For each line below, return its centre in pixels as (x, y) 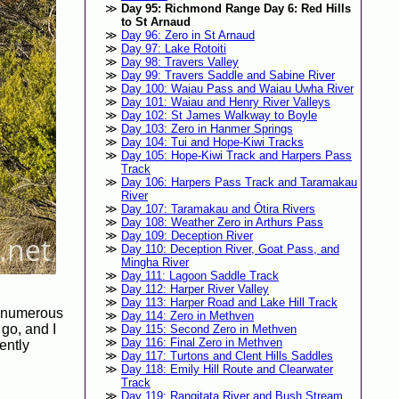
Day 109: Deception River (187, 236)
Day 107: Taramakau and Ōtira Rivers (218, 209)
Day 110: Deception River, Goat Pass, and (230, 249)
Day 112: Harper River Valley (195, 289)
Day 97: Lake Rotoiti (173, 49)
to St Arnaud (155, 22)
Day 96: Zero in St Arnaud (187, 36)
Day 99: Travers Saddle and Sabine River (228, 76)
